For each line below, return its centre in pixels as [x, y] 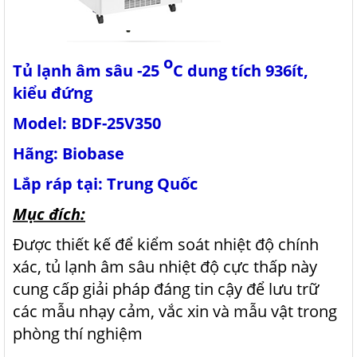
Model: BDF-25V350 [87, 123]
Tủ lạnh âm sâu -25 [88, 71]
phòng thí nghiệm [78, 333]
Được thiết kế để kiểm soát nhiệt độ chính [166, 244]
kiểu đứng [53, 93]
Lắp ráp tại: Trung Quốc [105, 184]
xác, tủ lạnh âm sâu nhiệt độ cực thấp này [165, 267]
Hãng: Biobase [69, 153]
